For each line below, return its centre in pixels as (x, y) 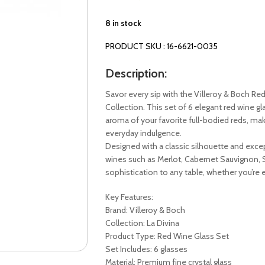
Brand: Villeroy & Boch (145, 210)
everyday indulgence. (143, 133)
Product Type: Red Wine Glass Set (167, 236)
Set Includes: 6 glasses (146, 249)
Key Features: (129, 197)
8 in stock (123, 23)
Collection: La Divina (142, 223)
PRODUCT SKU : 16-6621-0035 (161, 46)
